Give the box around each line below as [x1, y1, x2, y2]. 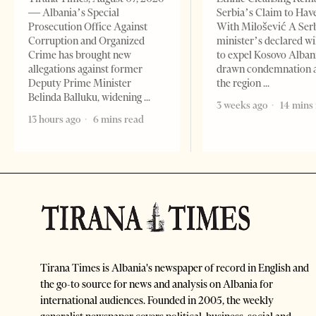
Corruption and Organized [28, 35, 145, 48]
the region [217, 77, 264, 90]
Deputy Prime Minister [28, 77, 131, 90]
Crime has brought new [28, 49, 131, 62]
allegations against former [28, 63, 142, 76]
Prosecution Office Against [28, 20, 147, 34]
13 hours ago [28, 113, 80, 126]
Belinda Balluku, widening [28, 91, 144, 104]
